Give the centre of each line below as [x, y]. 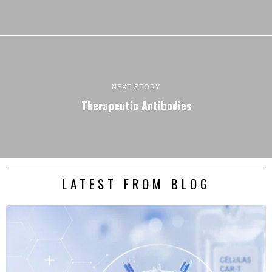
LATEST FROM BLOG [136, 184]
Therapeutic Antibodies [136, 105]
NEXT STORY [136, 87]
